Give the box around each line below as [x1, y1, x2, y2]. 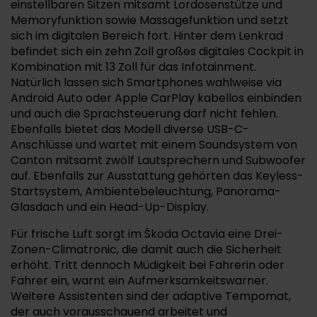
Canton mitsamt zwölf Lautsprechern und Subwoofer [11, 152, 306, 168]
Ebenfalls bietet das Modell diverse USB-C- [11, 121, 249, 137]
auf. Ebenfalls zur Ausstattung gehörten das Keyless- [11, 168, 304, 184]
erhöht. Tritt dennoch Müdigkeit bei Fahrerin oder [11, 257, 284, 273]
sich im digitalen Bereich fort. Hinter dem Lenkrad [11, 28, 283, 44]
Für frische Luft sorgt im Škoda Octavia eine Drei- [11, 226, 283, 242]
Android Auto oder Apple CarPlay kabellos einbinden [11, 90, 301, 106]
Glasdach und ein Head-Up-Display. [11, 199, 209, 215]
